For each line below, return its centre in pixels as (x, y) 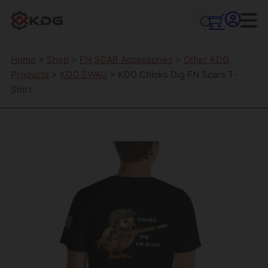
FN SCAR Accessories (127, 60)
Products (30, 75)
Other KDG (207, 60)
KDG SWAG (84, 75)
